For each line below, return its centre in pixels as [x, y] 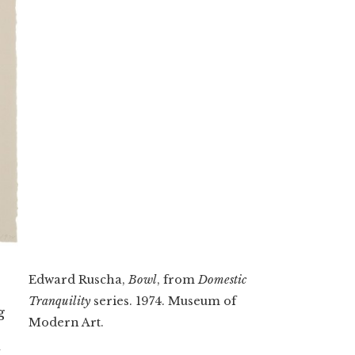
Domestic [222, 279]
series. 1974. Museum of [163, 301]
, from [177, 279]
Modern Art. [66, 322]
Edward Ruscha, [78, 279]
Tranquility [59, 301]
